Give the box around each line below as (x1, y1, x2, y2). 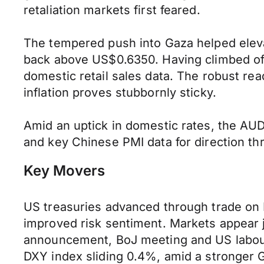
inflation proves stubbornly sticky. (24, 85, 216, 100)
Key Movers (24, 162, 105, 179)
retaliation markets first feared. (24, 3, 200, 17)
